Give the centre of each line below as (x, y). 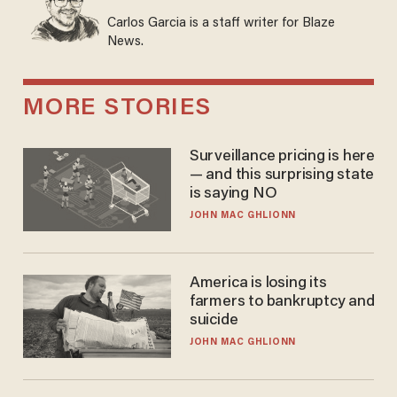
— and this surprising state (282, 175)
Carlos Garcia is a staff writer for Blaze (221, 24)
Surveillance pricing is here (282, 156)
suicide (214, 320)
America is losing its (258, 283)
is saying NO (233, 194)
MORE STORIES (117, 108)
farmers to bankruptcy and (282, 302)
